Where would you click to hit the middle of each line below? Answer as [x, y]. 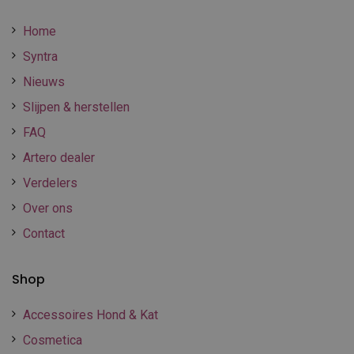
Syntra [40, 56]
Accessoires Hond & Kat [90, 314]
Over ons [48, 208]
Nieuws [44, 81]
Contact [44, 233]
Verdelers [50, 183]
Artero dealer [59, 157]
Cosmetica [53, 340]
